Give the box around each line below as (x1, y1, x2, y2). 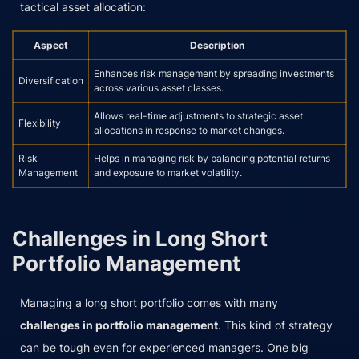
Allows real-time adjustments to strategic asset (94, 109, 303, 122)
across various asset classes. (94, 81, 224, 94)
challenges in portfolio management (20, 318, 218, 333)
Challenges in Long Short (12, 226, 268, 252)
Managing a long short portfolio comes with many (20, 296, 278, 310)
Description (190, 38, 244, 51)
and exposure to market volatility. (94, 166, 242, 179)
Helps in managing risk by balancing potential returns (94, 151, 330, 164)
